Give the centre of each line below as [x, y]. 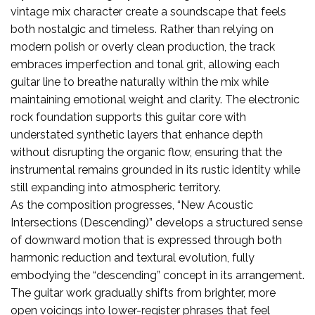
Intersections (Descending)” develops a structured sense [156, 222]
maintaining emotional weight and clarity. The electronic [155, 99]
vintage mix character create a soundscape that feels [148, 11]
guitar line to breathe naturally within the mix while [140, 82]
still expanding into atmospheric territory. [116, 187]
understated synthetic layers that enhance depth [137, 134]
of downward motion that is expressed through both [146, 240]
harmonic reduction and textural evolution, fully [133, 257]
